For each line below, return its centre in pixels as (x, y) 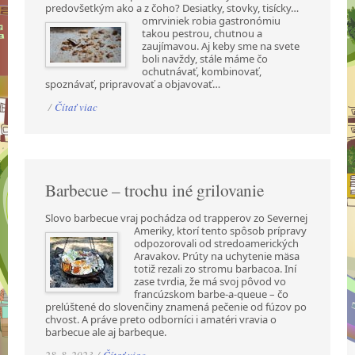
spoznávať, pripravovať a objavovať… (133, 84)
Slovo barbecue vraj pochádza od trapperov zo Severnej (177, 218)
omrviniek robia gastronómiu (212, 20)
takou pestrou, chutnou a (202, 33)
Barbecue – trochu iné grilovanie (155, 190)
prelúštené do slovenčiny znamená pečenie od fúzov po (176, 306)
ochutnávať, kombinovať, (202, 71)
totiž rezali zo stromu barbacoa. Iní (216, 268)
